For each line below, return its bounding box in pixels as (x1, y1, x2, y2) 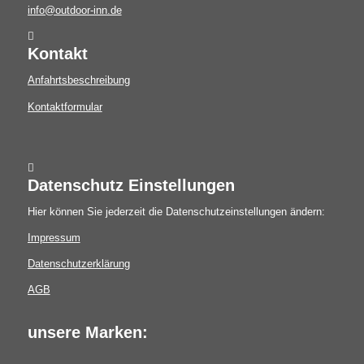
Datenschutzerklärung (27, 257, 130, 270)
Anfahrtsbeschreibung (27, 74, 130, 87)
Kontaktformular (27, 100, 102, 113)
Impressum (27, 231, 80, 244)
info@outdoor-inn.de (27, 4, 122, 17)
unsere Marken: (27, 323, 148, 341)
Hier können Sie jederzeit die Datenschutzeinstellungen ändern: (27, 205, 325, 218)
